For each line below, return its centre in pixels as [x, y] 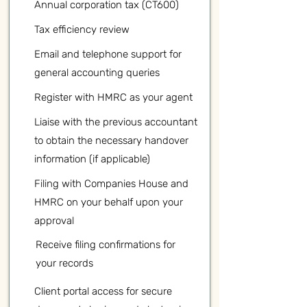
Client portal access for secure [103, 291]
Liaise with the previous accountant [116, 122]
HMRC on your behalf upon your [109, 202]
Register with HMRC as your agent [113, 97]
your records [64, 263]
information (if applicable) [92, 159]
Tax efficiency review [82, 29]
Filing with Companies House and [111, 184]
